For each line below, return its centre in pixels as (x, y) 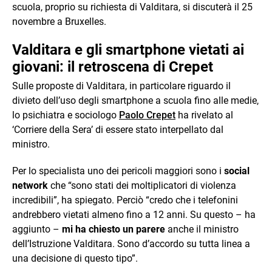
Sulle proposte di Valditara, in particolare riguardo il (121, 86)
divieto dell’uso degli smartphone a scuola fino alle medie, (135, 100)
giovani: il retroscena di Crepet (113, 66)
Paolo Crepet (147, 115)
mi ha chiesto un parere (114, 229)
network (30, 185)
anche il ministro (202, 229)
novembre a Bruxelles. (59, 21)
